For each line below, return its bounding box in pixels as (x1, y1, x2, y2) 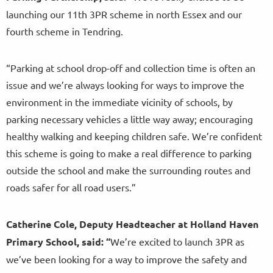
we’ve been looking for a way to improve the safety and (6, 253, 247, 266)
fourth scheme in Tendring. (6, 25, 123, 38)
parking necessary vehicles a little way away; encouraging (6, 113, 253, 126)
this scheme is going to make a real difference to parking (6, 147, 252, 160)
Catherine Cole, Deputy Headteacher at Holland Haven (6, 218, 258, 231)
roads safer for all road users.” (6, 181, 136, 194)
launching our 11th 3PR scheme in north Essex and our (6, 8, 242, 21)
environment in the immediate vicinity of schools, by (6, 96, 233, 108)
